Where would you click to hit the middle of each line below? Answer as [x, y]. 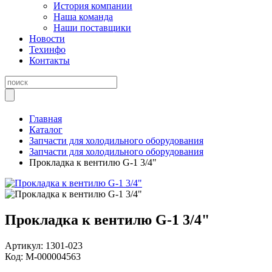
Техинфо [47, 49]
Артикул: [25, 245]
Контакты [49, 60]
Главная [46, 119]
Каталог [46, 130]
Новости [47, 39]
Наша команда [83, 17]
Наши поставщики [92, 28]
